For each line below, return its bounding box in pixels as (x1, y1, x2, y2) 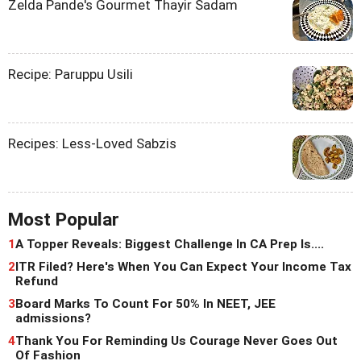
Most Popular (8, 209, 119, 231)
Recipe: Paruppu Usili (8, 66, 133, 83)
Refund (15, 274, 58, 289)
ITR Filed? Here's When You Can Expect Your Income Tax (15, 259, 351, 275)
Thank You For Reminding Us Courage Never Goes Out (15, 334, 338, 349)
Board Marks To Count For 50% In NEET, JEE (15, 297, 276, 312)
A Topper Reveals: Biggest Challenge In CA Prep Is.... (15, 237, 324, 252)
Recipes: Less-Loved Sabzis (8, 135, 176, 152)
